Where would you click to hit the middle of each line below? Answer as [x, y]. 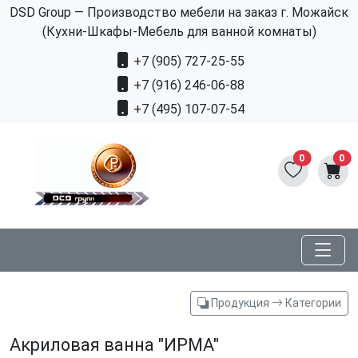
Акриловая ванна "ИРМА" [114, 345]
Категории [312, 303]
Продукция [240, 303]
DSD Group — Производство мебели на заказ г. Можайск [179, 12]
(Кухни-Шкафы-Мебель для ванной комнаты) [179, 32]
